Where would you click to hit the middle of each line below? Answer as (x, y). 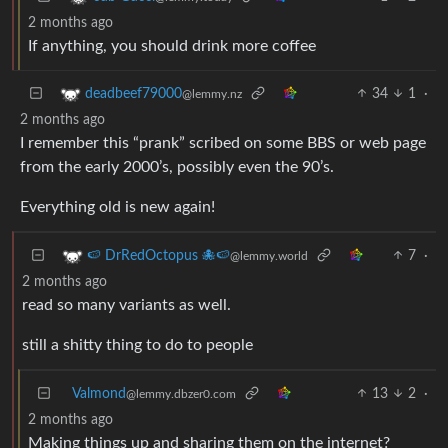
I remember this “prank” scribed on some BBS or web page (223, 142)
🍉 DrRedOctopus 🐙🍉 (158, 255)
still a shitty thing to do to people (137, 344)
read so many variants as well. (126, 304)
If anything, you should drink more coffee (172, 45)
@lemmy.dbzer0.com (181, 393)
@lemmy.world (269, 255)
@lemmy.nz (212, 93)
